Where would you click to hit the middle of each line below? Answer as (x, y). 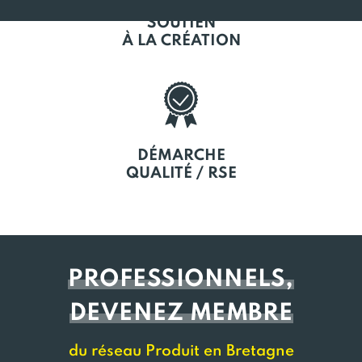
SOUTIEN (181, 23)
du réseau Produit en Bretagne (181, 351)
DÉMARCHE (181, 156)
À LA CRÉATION (181, 41)
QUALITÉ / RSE (181, 173)
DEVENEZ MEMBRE (181, 314)
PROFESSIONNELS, (181, 280)
